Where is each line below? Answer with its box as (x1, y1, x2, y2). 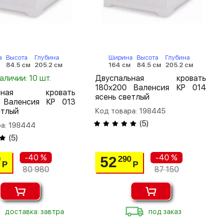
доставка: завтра (4, 208, 64, 216)
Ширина (108, 54, 133, 61)
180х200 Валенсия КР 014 (95, 83, 206, 92)
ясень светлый (95, 92, 150, 102)
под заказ (148, 208, 182, 216)
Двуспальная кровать (95, 74, 206, 83)
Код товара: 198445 (95, 107, 166, 115)
